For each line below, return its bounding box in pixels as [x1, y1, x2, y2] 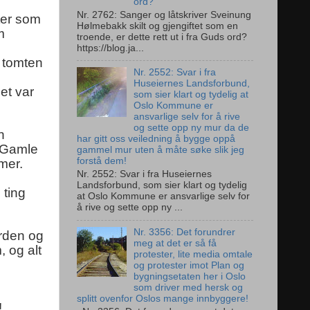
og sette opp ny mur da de [134, 122, 250, 134]
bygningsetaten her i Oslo [134, 271, 246, 282]
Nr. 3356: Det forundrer [134, 227, 236, 237]
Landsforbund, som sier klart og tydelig [77, 180, 247, 191]
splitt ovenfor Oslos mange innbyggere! [77, 293, 248, 304]
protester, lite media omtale [134, 249, 253, 259]
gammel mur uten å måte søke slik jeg [77, 145, 244, 156]
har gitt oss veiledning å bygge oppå [77, 134, 235, 145]
